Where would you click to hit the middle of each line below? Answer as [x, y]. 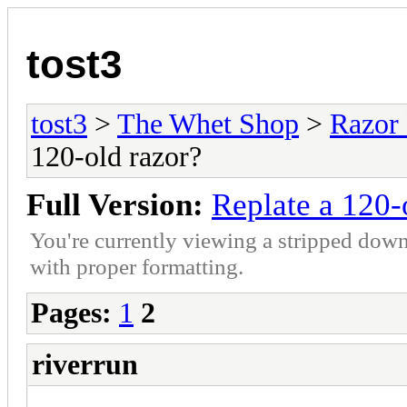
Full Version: [115, 204]
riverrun [85, 364]
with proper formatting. [137, 266]
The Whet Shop [208, 124]
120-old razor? [116, 156]
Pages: [71, 313]
